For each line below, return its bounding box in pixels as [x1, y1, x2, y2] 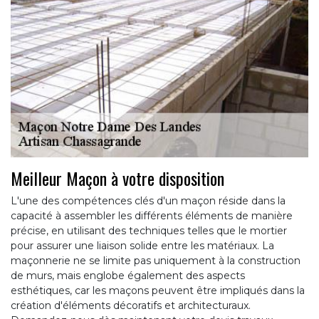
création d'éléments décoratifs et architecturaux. [11, 299, 251, 313]
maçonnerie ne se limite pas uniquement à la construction [11, 254, 300, 268]
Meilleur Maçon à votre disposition [11, 165, 224, 192]
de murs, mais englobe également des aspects [11, 269, 245, 283]
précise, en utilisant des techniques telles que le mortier [11, 224, 287, 238]
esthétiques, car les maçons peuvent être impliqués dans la [11, 284, 305, 298]
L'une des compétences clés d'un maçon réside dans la [11, 194, 286, 208]
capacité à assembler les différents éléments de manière [11, 209, 293, 223]
